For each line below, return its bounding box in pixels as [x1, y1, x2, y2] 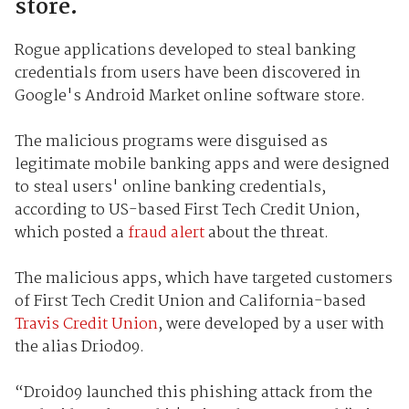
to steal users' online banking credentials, [14, 174, 326, 200]
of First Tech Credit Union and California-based [14, 288, 366, 314]
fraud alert [127, 220, 204, 246]
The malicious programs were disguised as [14, 129, 328, 154]
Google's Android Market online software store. [14, 83, 365, 109]
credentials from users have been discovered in [14, 60, 361, 86]
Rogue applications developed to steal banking [14, 37, 356, 63]
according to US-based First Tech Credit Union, [14, 197, 360, 223]
